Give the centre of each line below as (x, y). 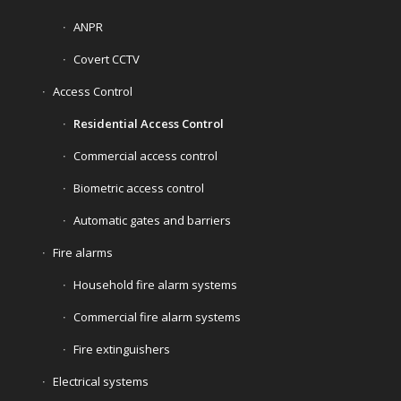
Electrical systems (100, 381)
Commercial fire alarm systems (157, 316)
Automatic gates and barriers (152, 220)
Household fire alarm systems (155, 284)
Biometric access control (138, 188)
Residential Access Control (148, 123)
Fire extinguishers (121, 349)
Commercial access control (145, 155)
